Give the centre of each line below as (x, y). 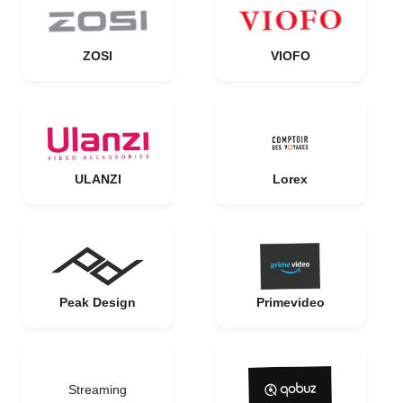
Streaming (98, 390)
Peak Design (98, 302)
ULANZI (98, 179)
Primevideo (290, 302)
